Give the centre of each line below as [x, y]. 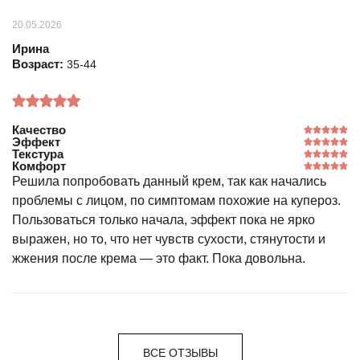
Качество [39, 129]
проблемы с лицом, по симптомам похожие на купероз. [176, 200]
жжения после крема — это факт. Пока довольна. [159, 258]
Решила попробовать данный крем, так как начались [169, 181]
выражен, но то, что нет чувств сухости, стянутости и [169, 239]
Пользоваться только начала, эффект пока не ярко [164, 219]
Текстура [38, 153]
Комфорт [39, 166]
